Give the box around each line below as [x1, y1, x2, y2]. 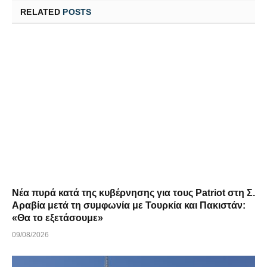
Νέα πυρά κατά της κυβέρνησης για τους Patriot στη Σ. [12, 188, 255, 198]
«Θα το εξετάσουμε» [12, 213, 103, 223]
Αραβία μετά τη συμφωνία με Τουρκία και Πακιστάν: [12, 200, 246, 211]
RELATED [20, 7, 63, 17]
